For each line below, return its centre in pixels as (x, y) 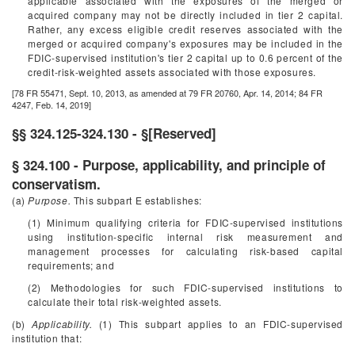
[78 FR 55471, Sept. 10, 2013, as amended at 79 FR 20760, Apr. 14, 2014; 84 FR (167, 93)
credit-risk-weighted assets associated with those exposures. (172, 72)
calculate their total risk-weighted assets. (125, 302)
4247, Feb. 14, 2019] (52, 105)
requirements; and (71, 265)
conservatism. (56, 184)
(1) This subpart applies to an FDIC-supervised (218, 324)
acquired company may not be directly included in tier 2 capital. (185, 15)
